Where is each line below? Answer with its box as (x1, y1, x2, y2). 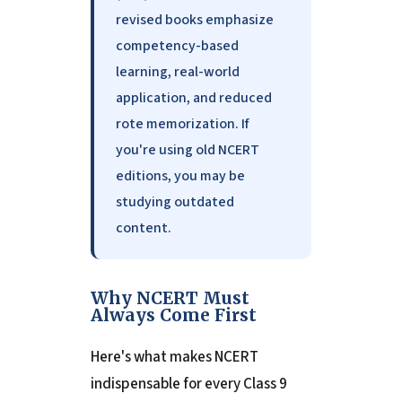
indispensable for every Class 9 (90, 373, 287, 396)
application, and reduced (115, 88, 272, 109)
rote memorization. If (115, 114, 249, 135)
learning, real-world (115, 62, 240, 83)
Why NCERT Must (90, 287, 249, 310)
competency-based (115, 36, 239, 57)
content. (115, 218, 171, 239)
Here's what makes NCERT (90, 346, 258, 369)
